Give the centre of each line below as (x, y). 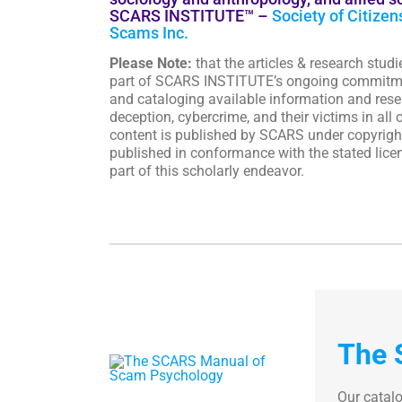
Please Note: (150, 63)
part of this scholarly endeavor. (206, 171)
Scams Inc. (149, 33)
